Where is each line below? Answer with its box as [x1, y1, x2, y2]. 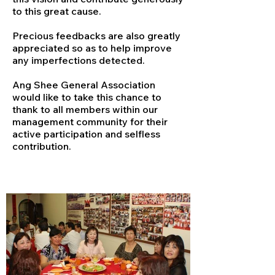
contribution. [12, 140, 71, 152]
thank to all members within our [12, 103, 158, 115]
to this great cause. [12, 5, 101, 17]
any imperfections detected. [12, 54, 145, 66]
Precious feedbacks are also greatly [12, 29, 180, 42]
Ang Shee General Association [12, 79, 155, 91]
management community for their [12, 115, 168, 128]
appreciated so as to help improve [12, 42, 172, 54]
